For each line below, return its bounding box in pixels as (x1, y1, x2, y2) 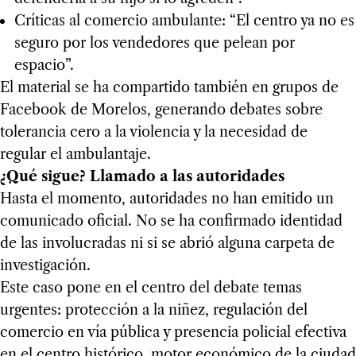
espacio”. (14, 56, 74, 75)
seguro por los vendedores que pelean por (14, 34, 295, 52)
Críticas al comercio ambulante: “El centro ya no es (14, 12, 354, 30)
